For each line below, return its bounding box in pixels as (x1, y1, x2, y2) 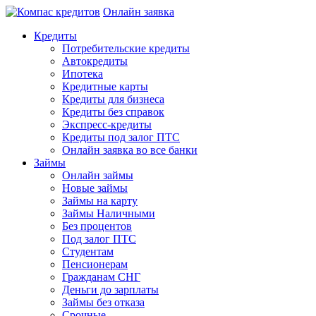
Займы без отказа (62, 296, 145, 308)
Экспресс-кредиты (62, 119, 152, 130)
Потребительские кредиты (62, 42, 190, 54)
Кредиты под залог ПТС (62, 131, 180, 143)
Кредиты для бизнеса (62, 93, 164, 105)
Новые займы (62, 182, 128, 194)
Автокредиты (62, 55, 128, 67)
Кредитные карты (62, 80, 148, 92)
